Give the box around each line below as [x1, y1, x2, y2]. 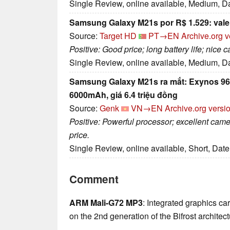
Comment [69, 171, 119, 187]
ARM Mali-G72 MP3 [69, 197, 143, 209]
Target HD [100, 30, 137, 42]
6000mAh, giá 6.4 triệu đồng [69, 89, 178, 101]
